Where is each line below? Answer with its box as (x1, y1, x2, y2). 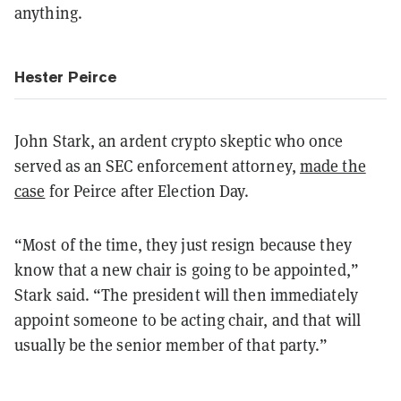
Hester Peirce (14, 67, 116, 86)
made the (299, 154, 366, 176)
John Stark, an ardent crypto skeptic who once (14, 129, 344, 151)
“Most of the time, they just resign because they (14, 233, 352, 255)
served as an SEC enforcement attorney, (14, 154, 300, 176)
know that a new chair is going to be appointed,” (14, 258, 359, 280)
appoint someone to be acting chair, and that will (14, 308, 361, 330)
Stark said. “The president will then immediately (14, 283, 358, 305)
